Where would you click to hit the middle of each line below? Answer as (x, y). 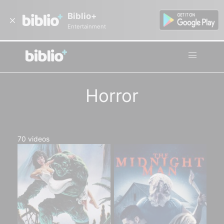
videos (39, 139)
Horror (112, 95)
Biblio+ (82, 16)
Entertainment (87, 26)
